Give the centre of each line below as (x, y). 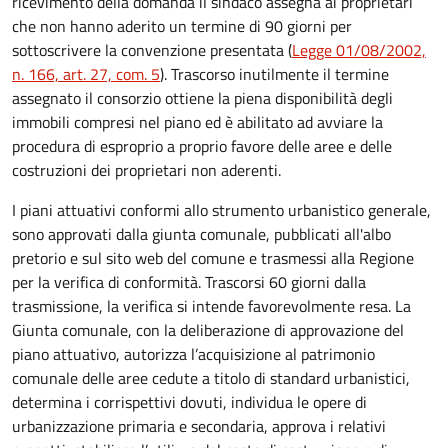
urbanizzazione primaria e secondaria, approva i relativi (199, 425)
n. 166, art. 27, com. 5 (86, 73)
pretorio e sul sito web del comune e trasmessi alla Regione (213, 257)
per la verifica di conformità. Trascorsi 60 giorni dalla (189, 281)
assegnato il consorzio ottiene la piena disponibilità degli (202, 97)
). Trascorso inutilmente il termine (274, 73)
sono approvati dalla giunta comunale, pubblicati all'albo (201, 233)
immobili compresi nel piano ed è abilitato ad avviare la (197, 121)
